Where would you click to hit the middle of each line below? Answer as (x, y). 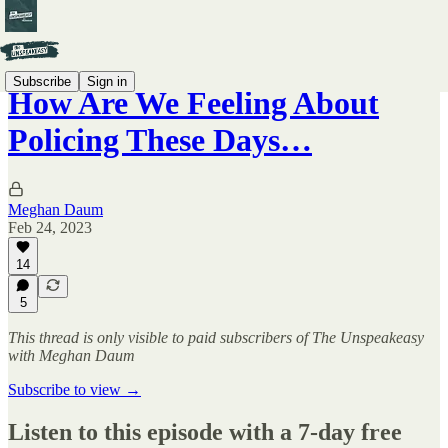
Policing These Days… (160, 140)
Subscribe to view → (74, 389)
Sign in (107, 81)
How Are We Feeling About (193, 103)
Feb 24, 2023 (50, 227)
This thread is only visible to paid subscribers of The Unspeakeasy (216, 337)
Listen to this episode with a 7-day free (205, 431)
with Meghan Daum (71, 355)
